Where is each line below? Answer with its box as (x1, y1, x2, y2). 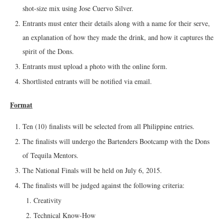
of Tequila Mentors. (22, 150, 78, 160)
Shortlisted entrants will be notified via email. (22, 76, 152, 86)
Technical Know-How (33, 210, 95, 220)
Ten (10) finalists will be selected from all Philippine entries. (22, 121, 194, 131)
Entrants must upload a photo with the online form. (22, 61, 167, 71)
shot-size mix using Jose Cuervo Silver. (22, 3, 133, 13)
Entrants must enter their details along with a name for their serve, (22, 18, 210, 28)
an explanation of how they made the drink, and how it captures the (22, 32, 213, 42)
